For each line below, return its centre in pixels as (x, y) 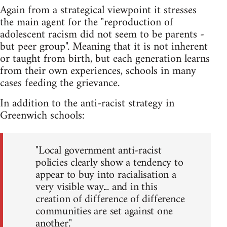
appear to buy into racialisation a (106, 175)
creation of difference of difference (110, 200)
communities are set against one (104, 212)
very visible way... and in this (97, 187)
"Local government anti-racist (99, 151)
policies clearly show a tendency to (109, 163)
